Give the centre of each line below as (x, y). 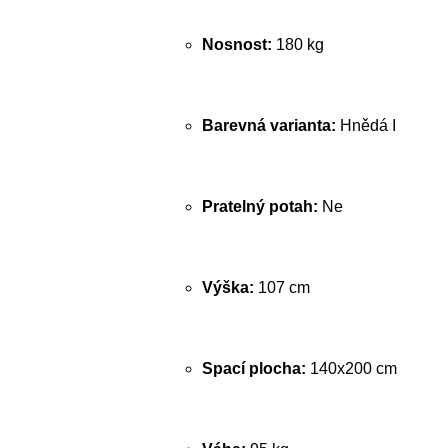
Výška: (228, 287)
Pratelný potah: (260, 206)
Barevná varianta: (269, 125)
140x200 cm (351, 368)
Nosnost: (237, 44)
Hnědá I (366, 125)
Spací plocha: (254, 368)
